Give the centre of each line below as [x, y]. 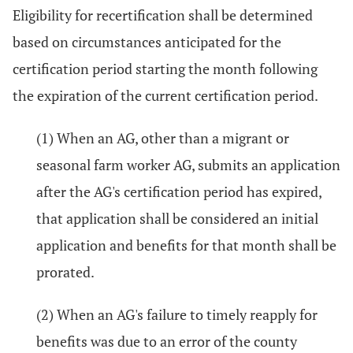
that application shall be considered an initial [177, 218]
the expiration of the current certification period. [165, 95]
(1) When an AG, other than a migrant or [163, 138]
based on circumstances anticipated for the [147, 42]
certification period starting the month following [165, 69]
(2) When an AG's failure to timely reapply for [177, 314]
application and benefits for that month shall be [186, 245]
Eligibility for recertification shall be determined [163, 15]
